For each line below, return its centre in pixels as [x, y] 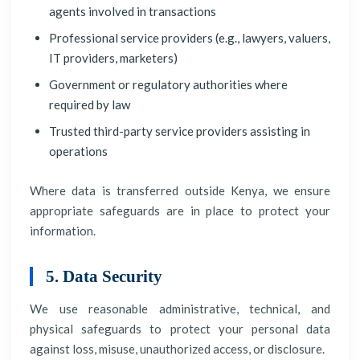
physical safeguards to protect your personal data [180, 329]
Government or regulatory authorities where [168, 84]
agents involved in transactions [133, 11]
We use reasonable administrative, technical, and [180, 309]
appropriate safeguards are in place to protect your [180, 211]
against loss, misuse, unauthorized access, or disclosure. [177, 349]
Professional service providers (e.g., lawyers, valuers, [190, 38]
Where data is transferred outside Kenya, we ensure [180, 190]
